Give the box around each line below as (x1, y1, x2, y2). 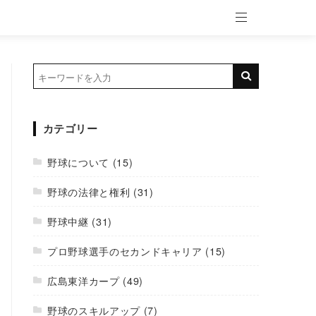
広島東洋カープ (47, 273, 120, 288)
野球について (47, 154, 109, 169)
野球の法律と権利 (47, 184, 130, 199)
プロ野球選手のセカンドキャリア (47, 243, 202, 258)
